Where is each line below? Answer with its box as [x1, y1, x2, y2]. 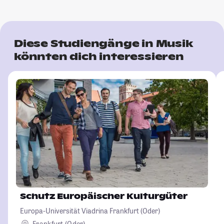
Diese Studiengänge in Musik [14, 36, 193, 50]
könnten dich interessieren [14, 49, 184, 63]
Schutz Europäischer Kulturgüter [20, 190, 187, 201]
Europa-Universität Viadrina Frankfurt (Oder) [20, 205, 160, 215]
